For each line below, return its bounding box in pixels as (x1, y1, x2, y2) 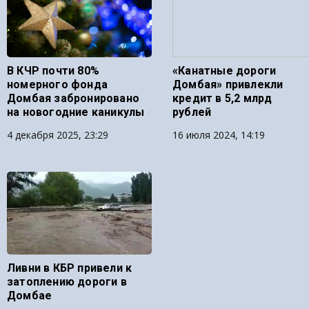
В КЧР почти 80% (7, 64, 99, 77)
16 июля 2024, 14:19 (172, 128, 265, 141)
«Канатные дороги (172, 64, 277, 77)
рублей (172, 106, 212, 119)
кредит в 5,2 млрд (172, 92, 272, 105)
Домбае (7, 289, 52, 302)
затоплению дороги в (7, 275, 127, 288)
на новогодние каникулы (7, 106, 145, 119)
